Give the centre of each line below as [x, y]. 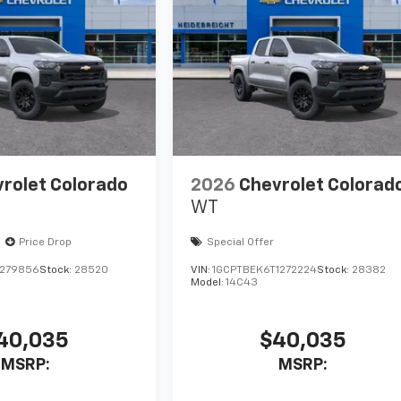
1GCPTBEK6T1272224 [265, 271]
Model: [209, 283]
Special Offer [241, 243]
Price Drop [45, 243]
